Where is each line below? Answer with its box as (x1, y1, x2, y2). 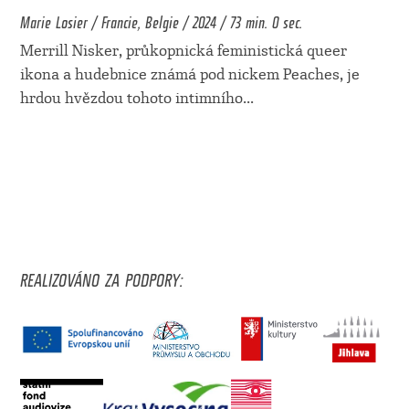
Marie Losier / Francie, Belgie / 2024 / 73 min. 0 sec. (19, 5, 302, 35)
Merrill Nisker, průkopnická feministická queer (19, 42, 347, 60)
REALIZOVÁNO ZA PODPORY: (19, 259, 183, 293)
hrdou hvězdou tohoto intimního (19, 89, 243, 108)
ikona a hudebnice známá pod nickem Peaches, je (19, 66, 360, 84)
